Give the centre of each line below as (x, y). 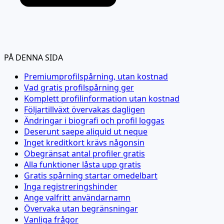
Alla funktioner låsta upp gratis (82, 164)
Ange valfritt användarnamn (77, 197)
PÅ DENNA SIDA (33, 57)
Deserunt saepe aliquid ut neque (86, 131)
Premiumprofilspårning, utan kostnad (96, 76)
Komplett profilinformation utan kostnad (102, 98)
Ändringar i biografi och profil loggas (94, 120)
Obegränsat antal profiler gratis (84, 153)
